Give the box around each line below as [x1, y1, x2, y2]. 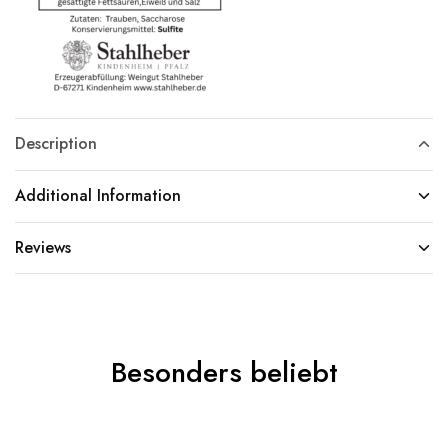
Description [15, 132, 97, 155]
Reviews [15, 236, 71, 259]
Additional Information [15, 184, 181, 207]
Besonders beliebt [110, 352, 338, 393]
